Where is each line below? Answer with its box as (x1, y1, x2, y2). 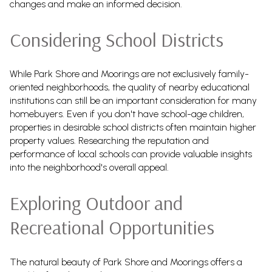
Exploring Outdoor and (10, 190, 183, 215)
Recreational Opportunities (10, 214, 214, 239)
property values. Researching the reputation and (10, 135, 209, 147)
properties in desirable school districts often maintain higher (10, 121, 256, 134)
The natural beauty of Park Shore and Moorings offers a (10, 256, 242, 268)
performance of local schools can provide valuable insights (10, 148, 252, 160)
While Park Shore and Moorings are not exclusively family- (10, 68, 249, 80)
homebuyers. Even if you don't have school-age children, (10, 108, 244, 120)
